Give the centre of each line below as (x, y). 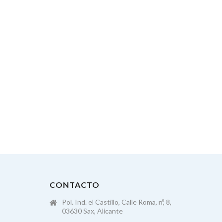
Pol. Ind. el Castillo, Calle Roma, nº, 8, (117, 202)
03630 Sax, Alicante (92, 211)
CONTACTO (75, 185)
